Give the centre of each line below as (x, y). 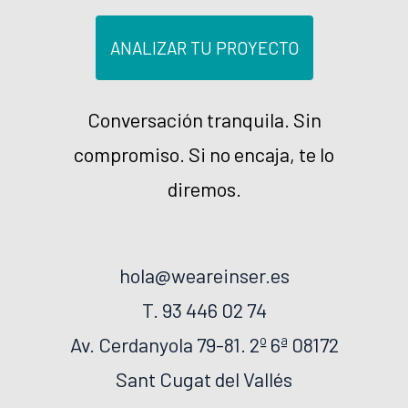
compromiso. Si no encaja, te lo (204, 153)
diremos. (204, 188)
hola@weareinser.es (204, 275)
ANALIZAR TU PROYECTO (204, 47)
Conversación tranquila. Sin (204, 119)
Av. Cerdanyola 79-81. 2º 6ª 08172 (204, 344)
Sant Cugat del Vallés (204, 378)
